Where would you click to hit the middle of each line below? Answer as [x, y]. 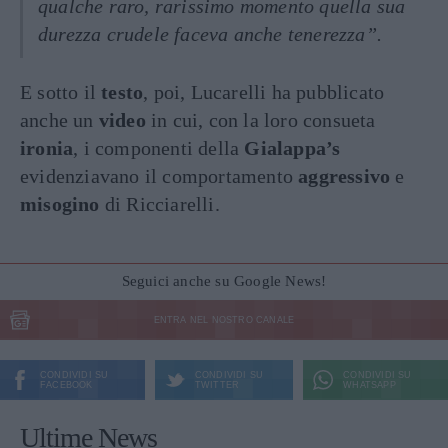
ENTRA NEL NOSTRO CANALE [224, 319]
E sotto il [61, 91]
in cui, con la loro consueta [260, 119]
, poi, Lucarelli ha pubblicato [264, 91]
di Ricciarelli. [159, 203]
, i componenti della [159, 147]
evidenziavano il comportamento [159, 175]
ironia [47, 147]
